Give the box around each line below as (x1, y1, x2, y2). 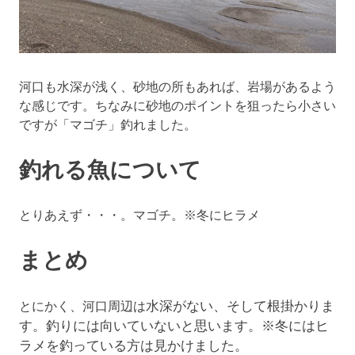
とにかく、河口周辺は (19, 297, 146, 313)
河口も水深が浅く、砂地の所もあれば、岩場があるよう (19, 78, 336, 94)
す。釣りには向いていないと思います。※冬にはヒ (19, 316, 329, 333)
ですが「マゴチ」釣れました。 (19, 116, 197, 132)
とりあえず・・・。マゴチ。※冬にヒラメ (19, 206, 260, 222)
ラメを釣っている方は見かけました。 (19, 336, 248, 353)
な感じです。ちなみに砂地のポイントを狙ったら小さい (19, 97, 336, 113)
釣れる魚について (19, 155, 201, 182)
